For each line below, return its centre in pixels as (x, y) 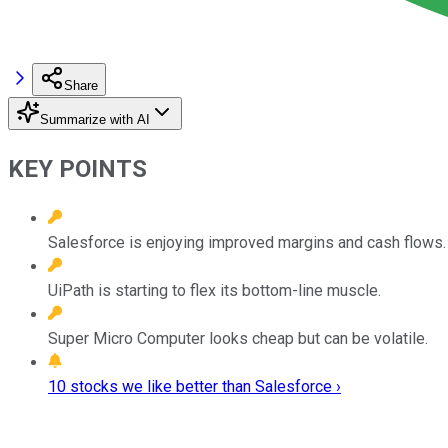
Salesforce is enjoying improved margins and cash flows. (247, 242)
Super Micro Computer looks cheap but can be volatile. (238, 338)
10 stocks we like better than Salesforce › (194, 386)
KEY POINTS (77, 168)
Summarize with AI (95, 119)
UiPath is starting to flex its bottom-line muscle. (214, 290)
